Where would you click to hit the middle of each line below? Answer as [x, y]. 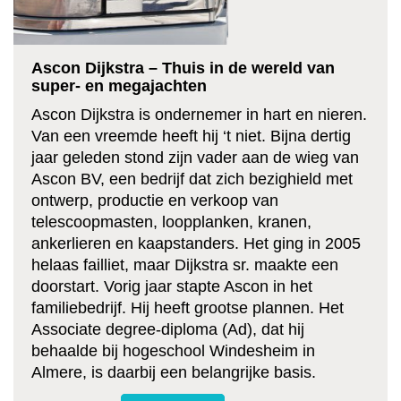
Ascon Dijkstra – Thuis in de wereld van [183, 68]
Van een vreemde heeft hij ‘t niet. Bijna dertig [191, 137]
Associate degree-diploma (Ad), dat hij [168, 330]
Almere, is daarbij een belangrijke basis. [176, 373]
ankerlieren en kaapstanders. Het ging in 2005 [196, 244]
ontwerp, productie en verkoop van [155, 201]
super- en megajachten [119, 86]
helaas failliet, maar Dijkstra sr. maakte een [185, 265]
